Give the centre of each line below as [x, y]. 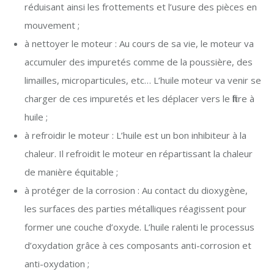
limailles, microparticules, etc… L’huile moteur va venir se [143, 80]
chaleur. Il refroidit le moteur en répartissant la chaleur [139, 153]
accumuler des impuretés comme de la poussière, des [139, 61]
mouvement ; [52, 25]
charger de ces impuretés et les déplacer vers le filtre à [139, 98]
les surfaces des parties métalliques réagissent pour [135, 208]
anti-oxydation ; [57, 263]
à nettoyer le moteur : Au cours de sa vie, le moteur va [139, 43]
